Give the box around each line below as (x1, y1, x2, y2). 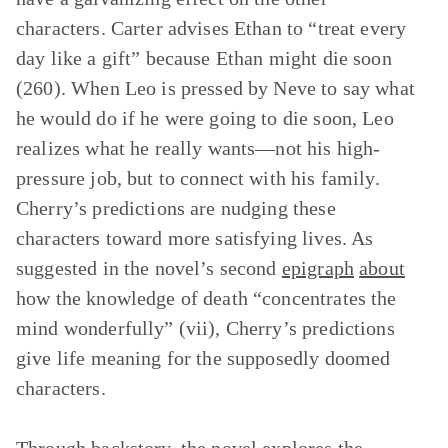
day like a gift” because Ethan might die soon (16, 47, 392, 69)
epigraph (281, 257, 355, 279)
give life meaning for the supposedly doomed (16, 347, 391, 369)
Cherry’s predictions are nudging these (16, 197, 336, 219)
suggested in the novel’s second (16, 257, 282, 279)
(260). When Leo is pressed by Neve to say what (16, 77, 415, 99)
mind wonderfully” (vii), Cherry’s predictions (16, 317, 395, 339)
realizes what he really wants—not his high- (16, 137, 381, 159)
